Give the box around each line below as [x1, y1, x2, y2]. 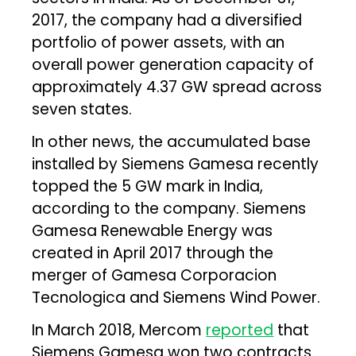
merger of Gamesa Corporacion [32, 264, 277, 286]
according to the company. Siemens [32, 197, 307, 219]
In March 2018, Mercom [32, 319, 207, 341]
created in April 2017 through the [32, 242, 274, 264]
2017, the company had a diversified [32, 9, 303, 31]
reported [206, 319, 274, 341]
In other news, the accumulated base [32, 130, 311, 153]
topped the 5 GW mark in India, [32, 175, 264, 197]
